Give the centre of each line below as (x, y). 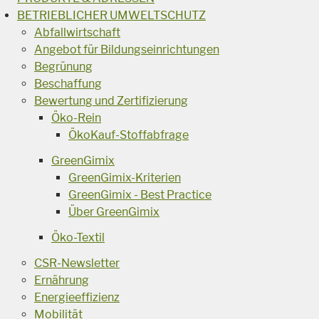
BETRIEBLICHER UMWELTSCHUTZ (111, 15)
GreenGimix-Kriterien (125, 177)
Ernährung (62, 280)
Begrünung (63, 66)
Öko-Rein (76, 117)
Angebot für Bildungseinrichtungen (127, 49)
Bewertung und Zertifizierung (111, 100)
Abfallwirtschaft (77, 32)
